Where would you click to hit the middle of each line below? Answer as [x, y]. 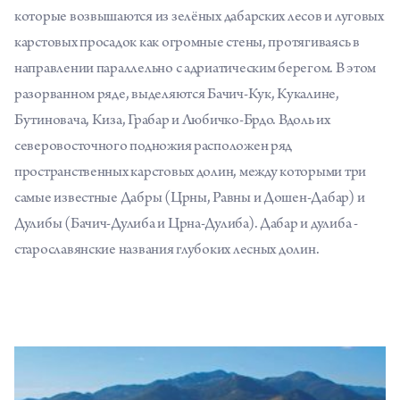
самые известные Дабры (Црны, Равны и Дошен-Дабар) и [190, 199]
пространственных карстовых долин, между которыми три [190, 173]
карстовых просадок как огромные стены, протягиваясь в [187, 44]
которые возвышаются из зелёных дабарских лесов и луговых [199, 18]
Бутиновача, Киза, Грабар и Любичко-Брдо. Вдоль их [172, 121]
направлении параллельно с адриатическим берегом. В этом [196, 70]
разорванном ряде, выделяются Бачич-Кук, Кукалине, [177, 96]
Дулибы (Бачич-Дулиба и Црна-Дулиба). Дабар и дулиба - [186, 225]
